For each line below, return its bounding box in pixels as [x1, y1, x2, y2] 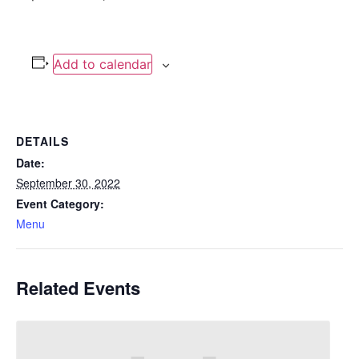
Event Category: [16, 196, 104, 212]
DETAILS [16, 133, 69, 149]
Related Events [16, 275, 140, 301]
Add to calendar [53, 56, 151, 72]
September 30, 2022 [16, 175, 120, 191]
